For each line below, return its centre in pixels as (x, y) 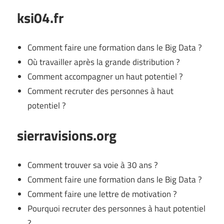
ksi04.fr (40, 18)
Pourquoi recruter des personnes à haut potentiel (117, 208)
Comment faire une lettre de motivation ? (102, 194)
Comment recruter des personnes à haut (101, 91)
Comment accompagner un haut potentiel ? (105, 76)
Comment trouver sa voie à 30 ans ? (93, 165)
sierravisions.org (67, 135)
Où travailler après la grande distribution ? (104, 62)
